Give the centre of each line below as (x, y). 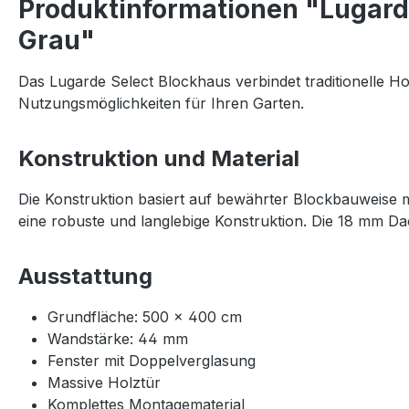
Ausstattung (85, 276)
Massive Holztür (104, 382)
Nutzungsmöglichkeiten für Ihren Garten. (161, 103)
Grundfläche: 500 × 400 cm (145, 316)
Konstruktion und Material (159, 158)
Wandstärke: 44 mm (118, 338)
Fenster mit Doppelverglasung (152, 360)
